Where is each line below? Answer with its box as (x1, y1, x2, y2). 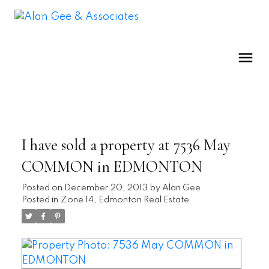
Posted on (21, 183, 64, 192)
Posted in (21, 195, 58, 204)
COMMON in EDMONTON (21, 157, 202, 177)
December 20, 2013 (64, 183, 148, 192)
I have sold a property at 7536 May (21, 135, 230, 155)
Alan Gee (162, 183, 201, 192)
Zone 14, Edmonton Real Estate (60, 195, 189, 204)
